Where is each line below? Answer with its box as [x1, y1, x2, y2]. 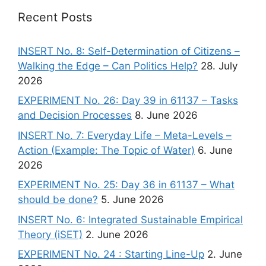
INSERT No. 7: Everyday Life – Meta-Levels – [18, 129, 232, 141]
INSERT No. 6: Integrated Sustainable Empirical [18, 213, 243, 226]
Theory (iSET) [18, 228, 83, 240]
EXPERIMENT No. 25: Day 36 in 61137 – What [18, 179, 235, 191]
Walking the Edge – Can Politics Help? [18, 59, 198, 72]
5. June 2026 [101, 194, 164, 205]
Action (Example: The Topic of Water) [18, 144, 195, 156]
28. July [201, 59, 237, 72]
